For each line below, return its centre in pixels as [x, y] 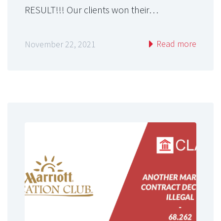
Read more [175, 44]
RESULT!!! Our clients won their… [92, 9]
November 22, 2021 [60, 44]
